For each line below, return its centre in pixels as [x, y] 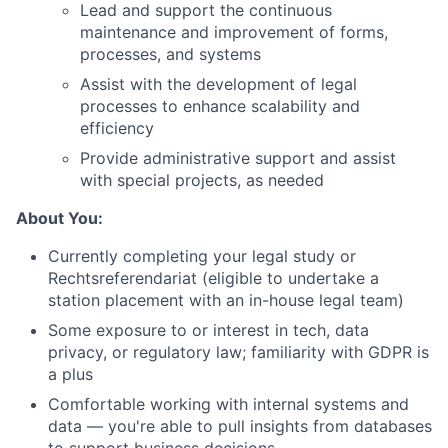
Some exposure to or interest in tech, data [208, 330]
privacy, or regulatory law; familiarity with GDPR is [238, 352]
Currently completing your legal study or [202, 256]
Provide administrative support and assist [238, 158]
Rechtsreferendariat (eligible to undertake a [213, 278]
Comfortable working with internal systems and [228, 404]
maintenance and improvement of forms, [234, 32]
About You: [59, 218]
